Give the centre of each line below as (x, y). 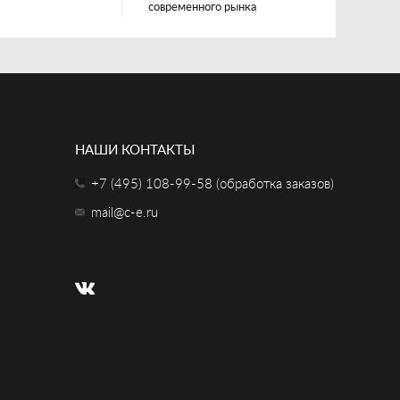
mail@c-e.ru (124, 213)
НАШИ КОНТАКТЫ (134, 150)
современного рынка (202, 8)
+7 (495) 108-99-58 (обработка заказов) (212, 184)
